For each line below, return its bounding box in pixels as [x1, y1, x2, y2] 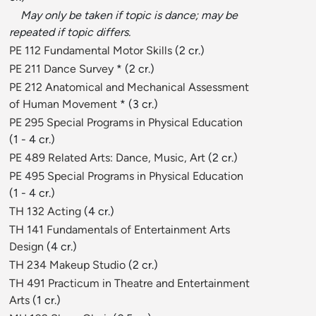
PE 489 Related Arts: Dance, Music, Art [9, 151, 205, 165]
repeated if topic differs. [9, 25, 130, 39]
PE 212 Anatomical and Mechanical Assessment [9, 80, 249, 95]
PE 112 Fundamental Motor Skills [9, 44, 172, 58]
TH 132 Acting [9, 205, 81, 219]
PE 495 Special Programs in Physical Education [9, 169, 243, 183]
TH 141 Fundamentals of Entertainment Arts [9, 223, 230, 237]
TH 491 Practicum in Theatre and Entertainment [9, 276, 250, 291]
